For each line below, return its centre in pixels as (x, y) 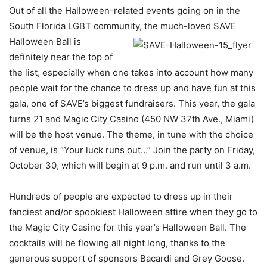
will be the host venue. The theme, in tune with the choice (131, 134)
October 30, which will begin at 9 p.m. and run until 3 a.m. (130, 165)
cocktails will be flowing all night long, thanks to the (117, 243)
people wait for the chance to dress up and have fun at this (132, 88)
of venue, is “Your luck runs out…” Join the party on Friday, (132, 150)
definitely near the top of (61, 57)
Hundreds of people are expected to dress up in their (121, 196)
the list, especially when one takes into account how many (131, 72)
